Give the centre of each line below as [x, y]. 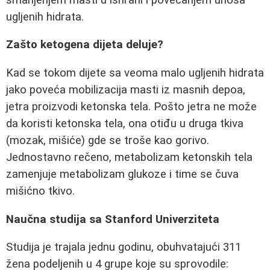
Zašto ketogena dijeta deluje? [85, 45]
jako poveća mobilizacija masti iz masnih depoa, [126, 90]
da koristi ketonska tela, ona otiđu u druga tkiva [125, 124]
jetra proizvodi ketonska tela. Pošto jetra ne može [131, 107]
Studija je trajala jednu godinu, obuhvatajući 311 [124, 247]
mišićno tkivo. [40, 191]
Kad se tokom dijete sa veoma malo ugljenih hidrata [135, 73]
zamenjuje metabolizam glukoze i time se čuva [122, 174]
